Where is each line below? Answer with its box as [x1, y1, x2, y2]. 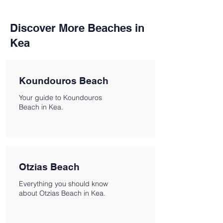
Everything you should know [19, 179, 108, 188]
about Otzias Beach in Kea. [19, 189, 106, 198]
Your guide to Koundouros [19, 93, 102, 102]
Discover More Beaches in [10, 21, 144, 34]
